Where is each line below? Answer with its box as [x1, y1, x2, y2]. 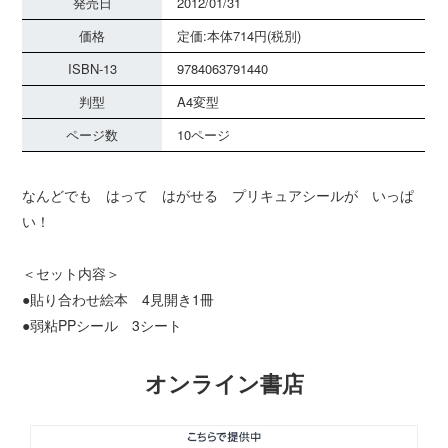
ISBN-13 [67, 59, 117, 78]
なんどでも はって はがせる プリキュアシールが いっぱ [22, 185, 415, 205]
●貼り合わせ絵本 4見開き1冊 [22, 289, 215, 309]
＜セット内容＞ [22, 263, 121, 283]
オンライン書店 [144, 367, 304, 399]
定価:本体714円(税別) [177, 26, 302, 45]
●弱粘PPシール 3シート [22, 315, 183, 335]
